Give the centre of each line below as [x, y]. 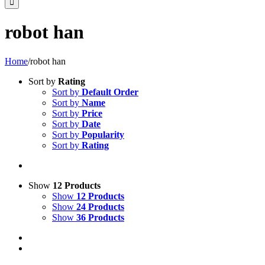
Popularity [103, 134]
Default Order [110, 92]
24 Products [100, 206]
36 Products [100, 217]
